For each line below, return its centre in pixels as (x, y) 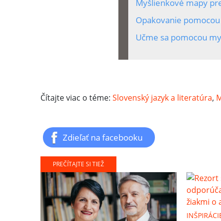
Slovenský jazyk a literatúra (162, 97)
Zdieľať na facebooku (103, 137)
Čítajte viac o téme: (76, 97)
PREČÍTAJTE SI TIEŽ (78, 164)
